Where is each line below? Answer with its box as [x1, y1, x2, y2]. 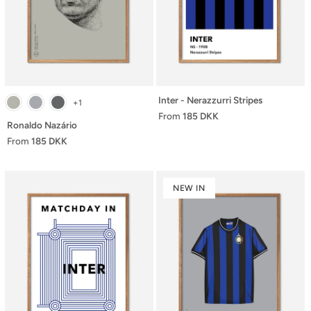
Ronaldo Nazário [7, 119, 77, 131]
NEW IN [173, 183, 205, 193]
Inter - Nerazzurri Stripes [158, 94, 262, 106]
